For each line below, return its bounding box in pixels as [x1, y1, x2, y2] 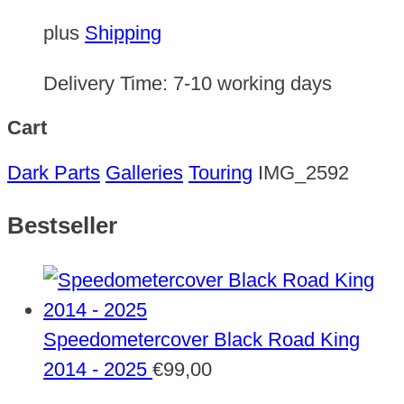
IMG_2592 [258, 161, 349, 185]
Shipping [85, 22, 161, 45]
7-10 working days [173, 71, 332, 95]
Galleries [106, 161, 183, 185]
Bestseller [7, 212, 117, 240]
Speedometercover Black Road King [43, 327, 360, 351]
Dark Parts [7, 161, 100, 185]
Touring [188, 161, 252, 185]
